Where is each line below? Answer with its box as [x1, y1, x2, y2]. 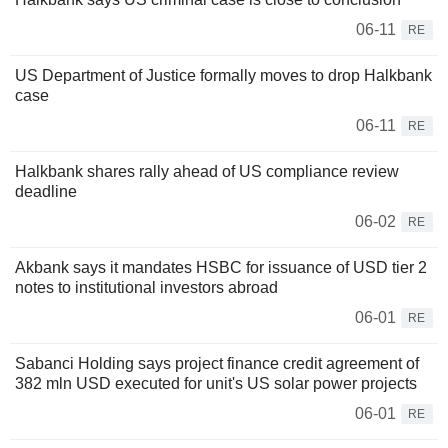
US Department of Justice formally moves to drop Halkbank [15, 66, 432, 84]
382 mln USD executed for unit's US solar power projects [15, 374, 417, 392]
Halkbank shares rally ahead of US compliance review [15, 162, 399, 180]
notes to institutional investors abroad [15, 278, 278, 296]
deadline [15, 182, 77, 200]
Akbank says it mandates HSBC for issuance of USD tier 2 [15, 258, 427, 276]
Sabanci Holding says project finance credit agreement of [15, 354, 419, 372]
